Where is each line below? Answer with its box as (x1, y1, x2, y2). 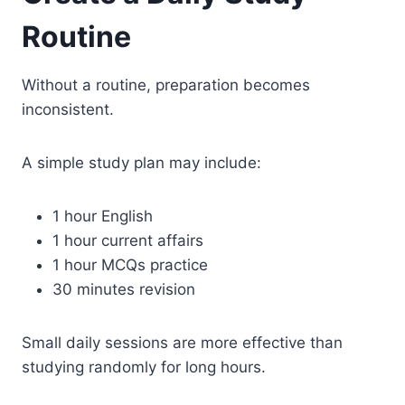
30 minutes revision (52, 279, 195, 298)
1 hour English (52, 206, 153, 225)
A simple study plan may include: (22, 153, 261, 172)
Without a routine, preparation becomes (22, 75, 310, 94)
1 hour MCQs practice (52, 255, 208, 274)
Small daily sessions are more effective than (22, 333, 343, 352)
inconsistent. (22, 99, 114, 118)
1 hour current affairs (52, 231, 203, 250)
